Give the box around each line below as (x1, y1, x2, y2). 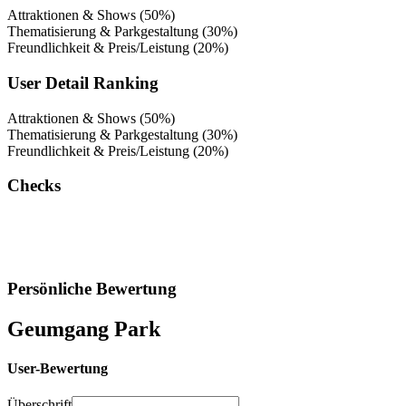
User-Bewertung (7, 360, 108, 376)
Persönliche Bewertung (7, 278, 177, 298)
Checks (7, 176, 61, 196)
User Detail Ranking (7, 72, 159, 92)
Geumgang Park (7, 316, 160, 341)
